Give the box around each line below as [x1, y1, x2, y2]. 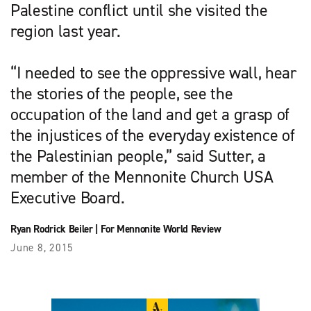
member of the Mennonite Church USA [10, 165, 274, 188]
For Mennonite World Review [100, 221, 221, 236]
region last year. [10, 19, 121, 42]
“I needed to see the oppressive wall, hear [10, 61, 296, 84]
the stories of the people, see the [10, 82, 233, 105]
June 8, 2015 [10, 240, 74, 255]
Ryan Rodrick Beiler [10, 221, 93, 236]
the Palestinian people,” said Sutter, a [10, 144, 266, 167]
